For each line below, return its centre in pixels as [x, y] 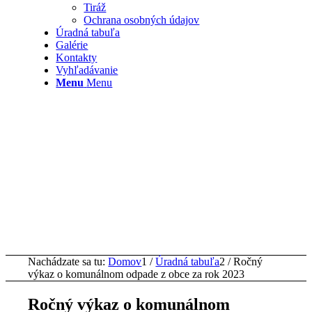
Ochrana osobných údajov [142, 20]
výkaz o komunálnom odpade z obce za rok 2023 [136, 274]
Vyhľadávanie [87, 70]
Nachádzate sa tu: [67, 262]
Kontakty [77, 57]
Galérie [72, 45]
